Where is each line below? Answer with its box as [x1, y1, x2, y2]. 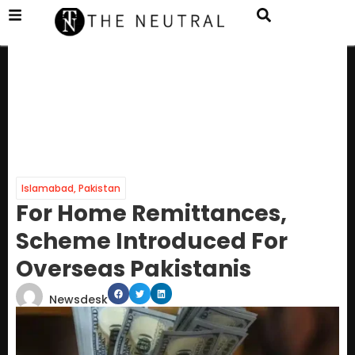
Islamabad [21, 181, 74, 196]
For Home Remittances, [16, 198, 287, 230]
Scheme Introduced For [16, 226, 288, 258]
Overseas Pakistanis [16, 254, 251, 285]
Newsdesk [49, 292, 108, 308]
